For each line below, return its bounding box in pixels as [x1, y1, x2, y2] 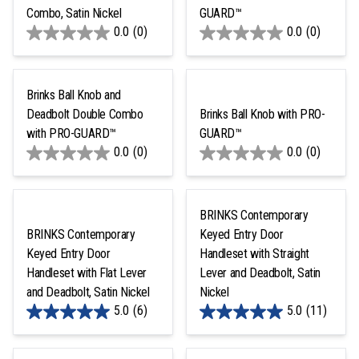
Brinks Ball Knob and [26, 87, 121, 103]
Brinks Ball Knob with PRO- [199, 106, 325, 122]
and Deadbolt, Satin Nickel [26, 284, 150, 300]
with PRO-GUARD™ [26, 125, 116, 141]
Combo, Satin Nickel [26, 5, 122, 21]
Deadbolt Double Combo [26, 106, 143, 122]
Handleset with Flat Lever [26, 264, 147, 280]
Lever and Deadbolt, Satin [199, 264, 321, 280]
